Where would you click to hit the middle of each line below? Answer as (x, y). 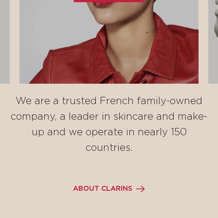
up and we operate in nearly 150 (109, 132)
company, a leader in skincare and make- (109, 117)
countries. (109, 148)
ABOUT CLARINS (103, 189)
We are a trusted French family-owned (109, 101)
